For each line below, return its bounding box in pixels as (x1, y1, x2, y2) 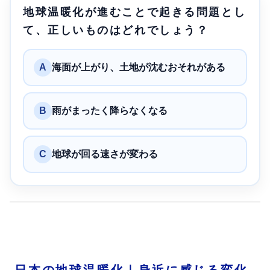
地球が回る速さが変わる (52, 148, 158, 159)
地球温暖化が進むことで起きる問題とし (23, 5, 246, 18)
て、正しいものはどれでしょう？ (23, 24, 209, 36)
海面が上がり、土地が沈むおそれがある (52, 61, 225, 72)
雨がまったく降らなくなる (52, 105, 168, 116)
